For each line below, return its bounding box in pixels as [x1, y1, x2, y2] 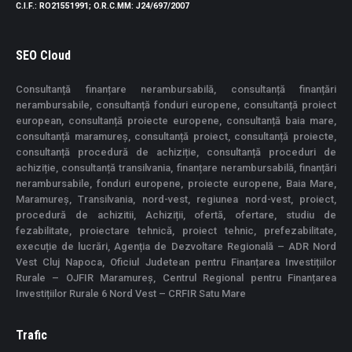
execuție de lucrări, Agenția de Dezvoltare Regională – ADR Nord [16, 240, 336, 252]
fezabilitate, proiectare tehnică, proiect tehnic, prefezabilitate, [16, 224, 336, 236]
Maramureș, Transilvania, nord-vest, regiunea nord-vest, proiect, [16, 192, 336, 205]
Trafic [16, 327, 47, 343]
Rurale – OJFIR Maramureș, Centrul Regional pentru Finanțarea [16, 271, 336, 284]
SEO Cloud [16, 47, 71, 63]
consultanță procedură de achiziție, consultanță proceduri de [16, 145, 336, 158]
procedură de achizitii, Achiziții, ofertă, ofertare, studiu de [16, 208, 336, 221]
